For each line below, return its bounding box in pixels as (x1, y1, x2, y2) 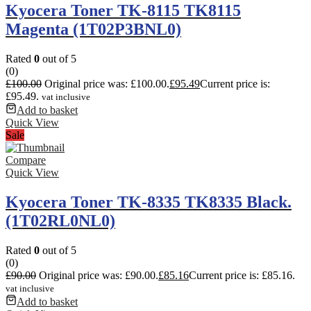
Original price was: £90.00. (39, 269, 158, 282)
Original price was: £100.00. (44, 78, 169, 90)
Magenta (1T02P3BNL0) (6, 20, 181, 39)
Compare (6, 154, 46, 167)
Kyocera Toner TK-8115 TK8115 (6, 1, 241, 20)
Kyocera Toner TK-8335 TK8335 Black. (6, 193, 292, 212)
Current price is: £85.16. (189, 269, 295, 282)
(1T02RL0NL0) (6, 212, 115, 230)
